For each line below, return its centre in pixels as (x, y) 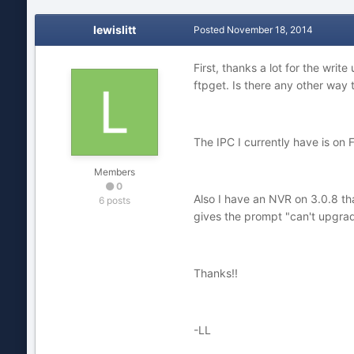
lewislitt (114, 30)
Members (114, 172)
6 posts (114, 200)
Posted (210, 30)
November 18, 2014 (269, 30)
